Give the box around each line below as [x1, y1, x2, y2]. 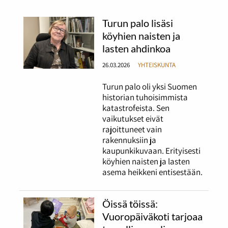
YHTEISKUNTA [137, 60, 176, 70]
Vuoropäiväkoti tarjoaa [102, 210, 203, 223]
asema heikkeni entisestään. [102, 166, 203, 178]
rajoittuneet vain [102, 123, 162, 135]
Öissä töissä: [102, 197, 158, 210]
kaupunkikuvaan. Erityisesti [102, 145, 201, 156]
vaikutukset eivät [102, 112, 164, 124]
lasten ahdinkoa [102, 42, 173, 55]
